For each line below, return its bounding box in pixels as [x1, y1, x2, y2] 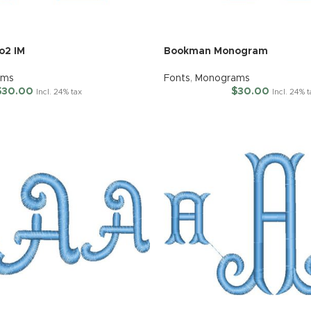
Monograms [194, 74, 250, 84]
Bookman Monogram [163, 47, 268, 57]
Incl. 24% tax [36, 88, 83, 96]
